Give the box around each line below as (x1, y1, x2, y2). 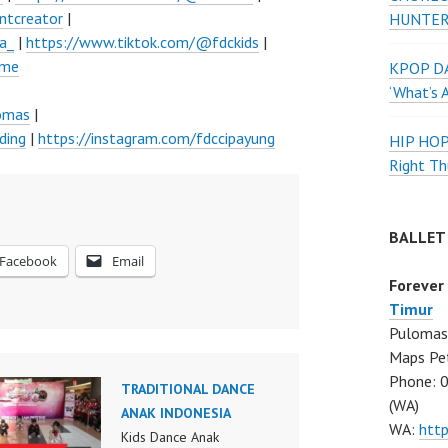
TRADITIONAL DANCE (120, 380, 255, 398)
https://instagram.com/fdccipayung (38, 128, 275, 148)
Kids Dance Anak (120, 428, 219, 446)
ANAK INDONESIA (120, 404, 231, 422)
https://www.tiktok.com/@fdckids (26, 32, 259, 52)
